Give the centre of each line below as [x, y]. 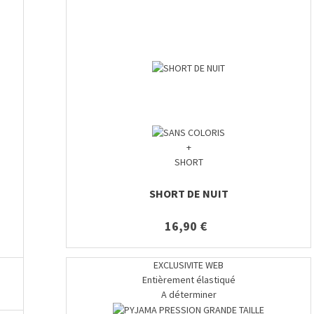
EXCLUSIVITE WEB [189, 265]
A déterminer [189, 295]
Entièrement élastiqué [189, 280]
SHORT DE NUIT [189, 194]
